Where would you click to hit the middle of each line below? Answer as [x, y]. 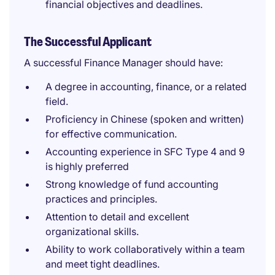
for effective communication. [111, 134]
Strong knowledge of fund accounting [132, 184]
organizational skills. [92, 231]
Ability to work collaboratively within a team [145, 249]
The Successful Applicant [88, 42]
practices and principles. [101, 199]
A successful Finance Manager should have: [123, 63]
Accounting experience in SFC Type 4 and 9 [145, 152]
